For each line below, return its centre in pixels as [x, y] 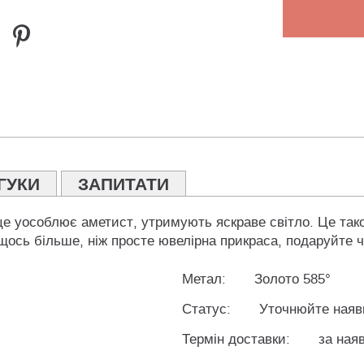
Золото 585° [292, 279]
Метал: [204, 279]
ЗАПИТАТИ [123, 185]
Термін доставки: [236, 340]
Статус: [206, 310]
